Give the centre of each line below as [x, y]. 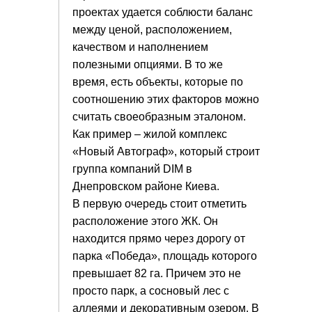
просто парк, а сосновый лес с [151, 291]
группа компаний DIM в [132, 169]
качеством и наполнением [140, 47]
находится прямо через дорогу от [159, 239]
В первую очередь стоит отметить [159, 204]
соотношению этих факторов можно [166, 99]
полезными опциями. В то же [148, 64]
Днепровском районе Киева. [146, 186]
